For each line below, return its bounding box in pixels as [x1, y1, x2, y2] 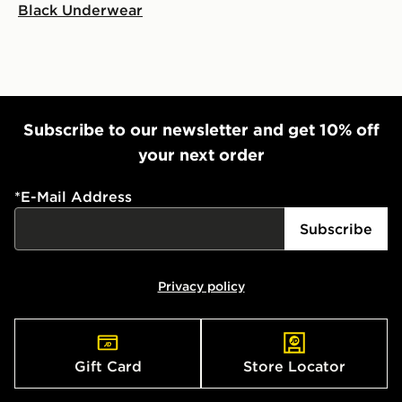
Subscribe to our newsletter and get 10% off [22, 118, 380, 140]
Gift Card [74, 356, 142, 375]
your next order [137, 144, 265, 165]
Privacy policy [157, 277, 245, 294]
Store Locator [243, 356, 345, 375]
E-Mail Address [21, 187, 132, 205]
